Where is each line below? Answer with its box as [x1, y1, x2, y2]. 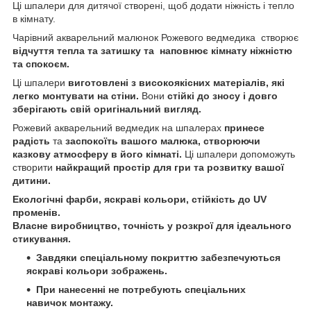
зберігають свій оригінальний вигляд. [12, 103, 201, 115]
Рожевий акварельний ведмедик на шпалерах [12, 121, 221, 133]
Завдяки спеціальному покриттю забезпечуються [36, 251, 280, 263]
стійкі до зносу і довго [167, 90, 278, 101]
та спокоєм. [12, 58, 69, 69]
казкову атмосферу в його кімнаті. [12, 148, 182, 160]
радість [12, 135, 53, 146]
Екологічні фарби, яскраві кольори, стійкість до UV [12, 193, 267, 205]
